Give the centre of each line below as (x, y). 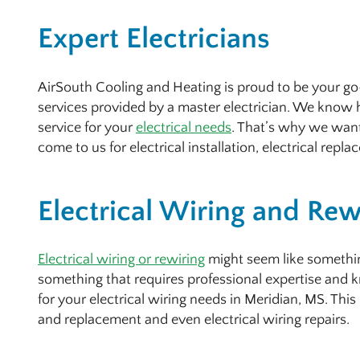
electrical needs (184, 127)
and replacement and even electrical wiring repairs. (194, 320)
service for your (87, 127)
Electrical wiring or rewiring (121, 260)
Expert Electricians (154, 39)
